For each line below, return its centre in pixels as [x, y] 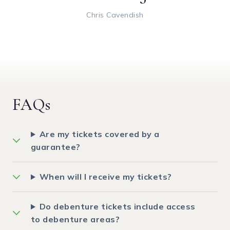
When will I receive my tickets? [106, 177]
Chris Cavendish [115, 15]
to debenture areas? [75, 219]
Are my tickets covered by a [99, 134]
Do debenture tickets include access [117, 207]
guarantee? [56, 147]
